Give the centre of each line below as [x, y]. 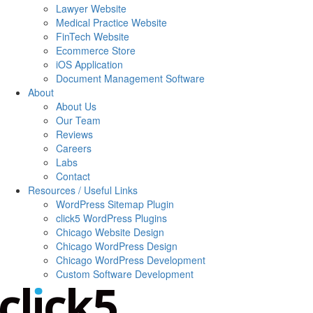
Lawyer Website [91, 8]
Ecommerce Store [96, 50]
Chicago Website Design [110, 232]
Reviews [74, 134]
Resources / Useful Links [83, 190]
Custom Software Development [125, 274]
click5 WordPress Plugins [111, 218]
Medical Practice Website [111, 22]
